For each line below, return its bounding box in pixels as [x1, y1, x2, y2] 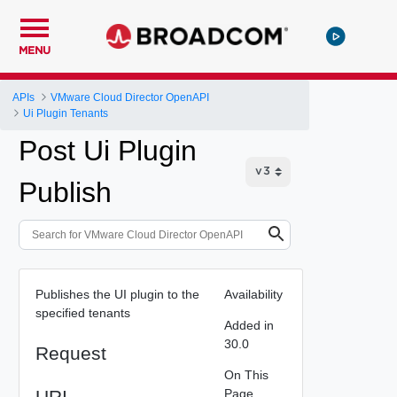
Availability [223, 286, 283, 301]
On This [223, 367, 269, 382]
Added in [223, 317, 274, 332]
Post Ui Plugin [19, 135, 197, 167]
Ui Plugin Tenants [23, 106, 109, 120]
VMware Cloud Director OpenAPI [51, 90, 210, 104]
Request [35, 342, 106, 363]
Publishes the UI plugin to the [35, 286, 199, 301]
